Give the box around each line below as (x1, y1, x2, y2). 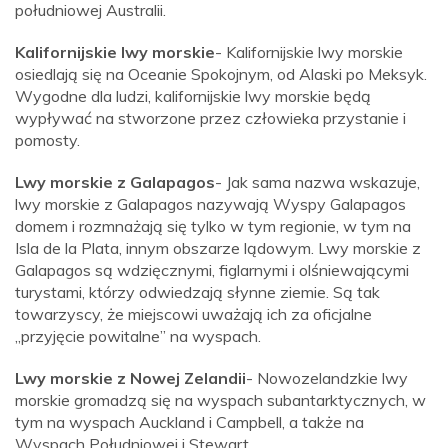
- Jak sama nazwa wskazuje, (215, 172, 420, 193)
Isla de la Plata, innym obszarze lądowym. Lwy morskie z (15, 238, 421, 259)
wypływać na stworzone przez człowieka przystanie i (15, 108, 406, 129)
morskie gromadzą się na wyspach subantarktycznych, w (15, 390, 426, 411)
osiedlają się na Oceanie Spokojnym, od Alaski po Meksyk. (15, 64, 427, 85)
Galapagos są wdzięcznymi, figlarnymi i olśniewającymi (15, 260, 409, 281)
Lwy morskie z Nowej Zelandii (15, 368, 246, 389)
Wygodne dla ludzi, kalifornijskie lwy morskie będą (15, 86, 371, 107)
